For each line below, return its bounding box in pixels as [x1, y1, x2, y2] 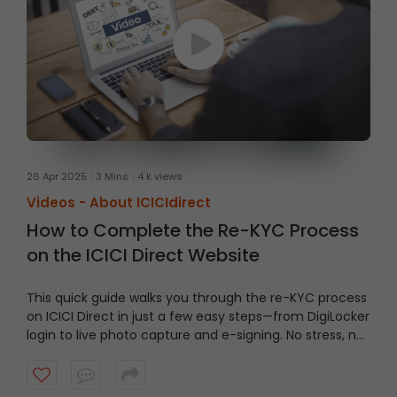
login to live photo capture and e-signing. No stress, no [27, 326, 364, 344]
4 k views [137, 169, 183, 183]
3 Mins [96, 169, 128, 183]
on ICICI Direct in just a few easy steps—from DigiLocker [27, 307, 370, 325]
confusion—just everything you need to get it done [27, 345, 342, 362]
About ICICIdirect [90, 193, 211, 212]
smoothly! [27, 363, 89, 381]
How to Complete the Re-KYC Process [27, 218, 359, 243]
